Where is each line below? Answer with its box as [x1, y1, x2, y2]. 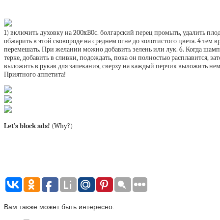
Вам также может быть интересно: [4, 202, 114, 211]
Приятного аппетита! [4, 70, 66, 79]
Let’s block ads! [4, 122, 50, 130]
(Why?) [50, 122, 73, 130]
